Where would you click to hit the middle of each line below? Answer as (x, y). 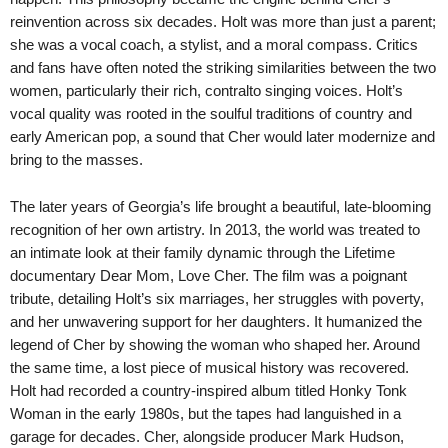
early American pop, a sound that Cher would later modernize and (222, 136)
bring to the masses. (76, 159)
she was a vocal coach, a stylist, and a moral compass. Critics (214, 44)
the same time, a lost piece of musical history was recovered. (209, 367)
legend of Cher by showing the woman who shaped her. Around (215, 344)
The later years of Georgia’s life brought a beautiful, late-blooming (220, 206)
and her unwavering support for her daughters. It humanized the (216, 321)
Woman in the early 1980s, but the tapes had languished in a (205, 413)
